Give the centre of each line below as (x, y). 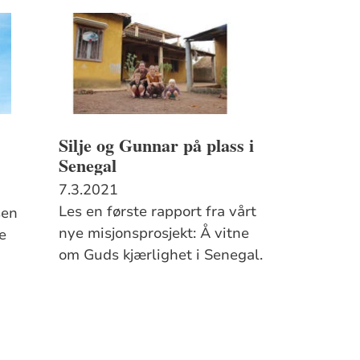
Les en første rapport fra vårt (157, 211)
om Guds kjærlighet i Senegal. (160, 254)
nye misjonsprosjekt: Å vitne (153, 233)
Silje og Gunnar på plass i (156, 145)
